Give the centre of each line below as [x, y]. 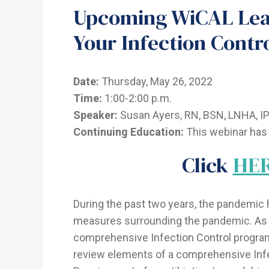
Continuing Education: [128, 132]
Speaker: [95, 115]
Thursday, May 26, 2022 [156, 82]
